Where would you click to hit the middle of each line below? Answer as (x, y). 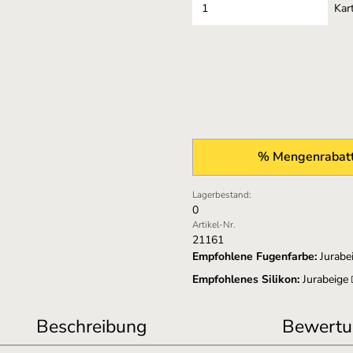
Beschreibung (91, 327)
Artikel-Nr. (214, 225)
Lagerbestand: (222, 195)
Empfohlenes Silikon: (246, 279)
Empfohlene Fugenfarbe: (255, 256)
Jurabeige (327, 279)
